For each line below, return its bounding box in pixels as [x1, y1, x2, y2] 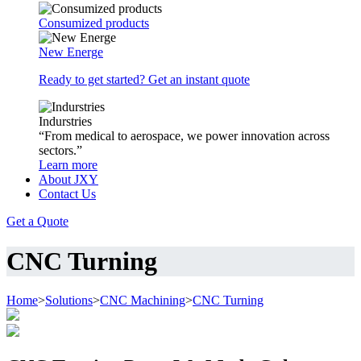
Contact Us [39, 187, 96, 201]
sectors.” [39, 143, 82, 158]
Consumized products [39, 16, 149, 31]
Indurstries [39, 114, 92, 129]
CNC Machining [100, 293, 185, 308]
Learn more [39, 158, 98, 172]
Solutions [45, 293, 93, 308]
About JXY [39, 172, 98, 187]
